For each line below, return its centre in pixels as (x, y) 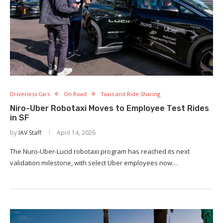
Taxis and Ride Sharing (130, 94)
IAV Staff (30, 133)
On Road (75, 94)
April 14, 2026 (76, 133)
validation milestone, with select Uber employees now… (94, 163)
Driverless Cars (30, 94)
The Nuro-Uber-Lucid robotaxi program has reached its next (100, 152)
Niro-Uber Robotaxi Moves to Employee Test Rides (110, 109)
